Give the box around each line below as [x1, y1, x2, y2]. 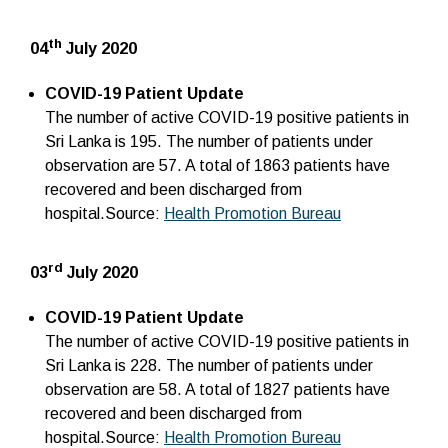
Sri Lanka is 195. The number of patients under [45, 133, 373, 151]
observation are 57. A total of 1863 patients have [45, 157, 390, 175]
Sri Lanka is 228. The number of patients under [45, 357, 373, 375]
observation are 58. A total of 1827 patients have [45, 381, 390, 399]
